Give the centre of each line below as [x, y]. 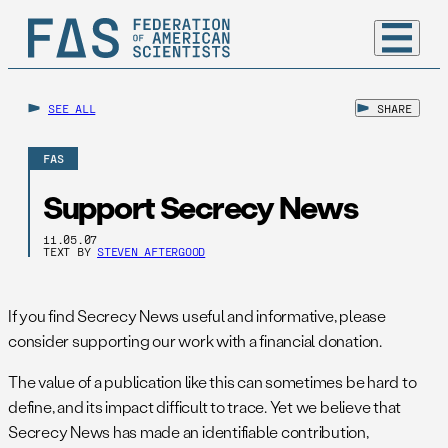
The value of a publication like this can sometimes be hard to [212, 382]
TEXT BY [70, 251]
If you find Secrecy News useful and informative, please [197, 316]
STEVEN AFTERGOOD [151, 251]
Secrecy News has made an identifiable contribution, [188, 432]
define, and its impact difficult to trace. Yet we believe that [205, 407]
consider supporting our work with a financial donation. [195, 341]
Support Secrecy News [200, 207]
